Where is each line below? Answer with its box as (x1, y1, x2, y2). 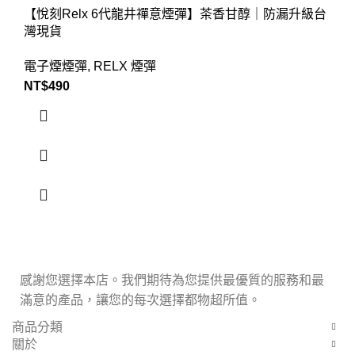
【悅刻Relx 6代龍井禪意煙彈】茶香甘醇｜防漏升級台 (24, 6, 326, 21)
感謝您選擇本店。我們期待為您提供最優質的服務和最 (20, 273, 324, 287)
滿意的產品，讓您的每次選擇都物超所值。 (20, 292, 261, 307)
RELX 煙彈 (94, 59, 156, 73)
